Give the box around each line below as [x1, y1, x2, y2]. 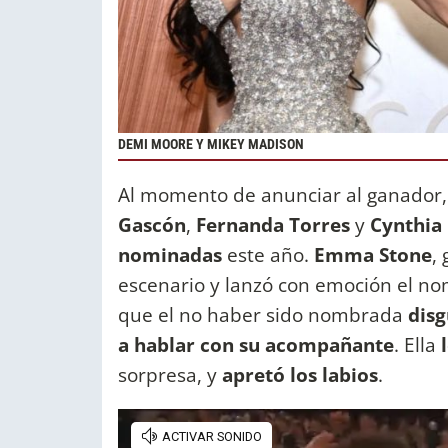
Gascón [118, 211, 186, 239]
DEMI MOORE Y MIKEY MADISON [118, 135, 304, 153]
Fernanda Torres [191, 211, 355, 239]
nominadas [118, 241, 222, 269]
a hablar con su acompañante [118, 331, 394, 359]
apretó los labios [222, 361, 378, 389]
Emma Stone [314, 241, 432, 269]
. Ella [394, 331, 441, 359]
